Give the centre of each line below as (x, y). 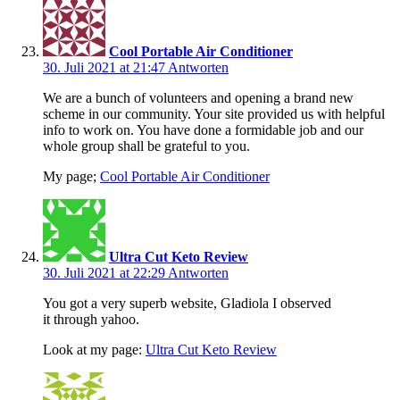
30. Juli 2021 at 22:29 (105, 273)
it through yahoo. (91, 320)
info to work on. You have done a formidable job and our (203, 130)
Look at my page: (94, 350)
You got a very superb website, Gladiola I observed (187, 304)
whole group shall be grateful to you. (146, 146)
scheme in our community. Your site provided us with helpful (214, 114)
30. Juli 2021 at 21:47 (105, 68)
